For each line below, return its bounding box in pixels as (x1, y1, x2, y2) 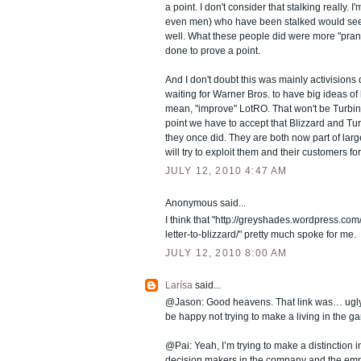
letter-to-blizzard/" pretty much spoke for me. (165, 229, 356, 241)
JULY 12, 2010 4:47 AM (165, 165, 288, 177)
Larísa (165, 280, 193, 292)
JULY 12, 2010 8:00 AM (165, 247, 288, 259)
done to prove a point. (165, 45, 260, 57)
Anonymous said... (165, 197, 246, 210)
